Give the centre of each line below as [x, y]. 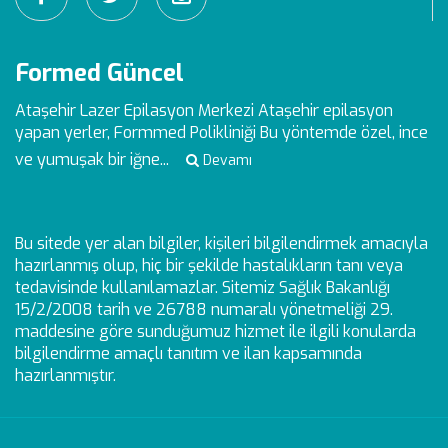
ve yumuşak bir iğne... [92, 160]
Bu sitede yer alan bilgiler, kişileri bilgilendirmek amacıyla [221, 243]
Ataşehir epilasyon [325, 110]
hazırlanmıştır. [65, 375]
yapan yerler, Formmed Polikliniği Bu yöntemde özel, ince [221, 132]
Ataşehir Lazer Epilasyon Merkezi [134, 110]
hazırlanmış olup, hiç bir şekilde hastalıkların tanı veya [209, 265]
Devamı [225, 160]
